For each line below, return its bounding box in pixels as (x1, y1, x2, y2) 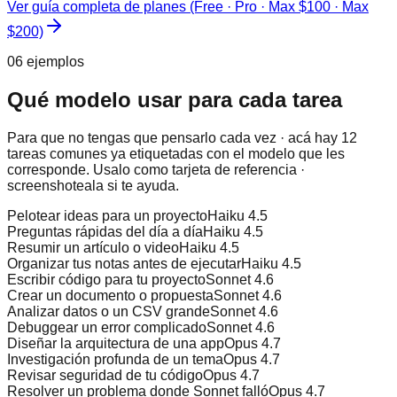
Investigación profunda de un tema (7, 352, 223, 368)
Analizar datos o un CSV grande (7, 304, 210, 320)
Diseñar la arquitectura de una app (7, 336, 224, 352)
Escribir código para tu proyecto (7, 272, 206, 288)
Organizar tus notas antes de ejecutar (7, 256, 241, 272)
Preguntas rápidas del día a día (7, 224, 203, 240)
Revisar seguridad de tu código (7, 368, 203, 384)
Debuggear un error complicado (7, 320, 206, 336)
